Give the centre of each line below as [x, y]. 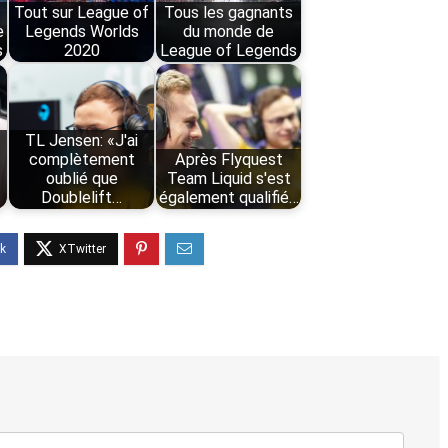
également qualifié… [228, 198]
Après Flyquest [228, 160]
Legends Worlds [81, 32]
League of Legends [229, 51]
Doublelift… [82, 198]
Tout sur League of [82, 13]
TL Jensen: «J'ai [82, 141]
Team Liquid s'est [228, 179]
